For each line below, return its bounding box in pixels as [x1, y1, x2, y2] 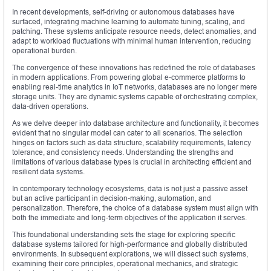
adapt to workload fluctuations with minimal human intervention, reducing [12, 36, 251, 46]
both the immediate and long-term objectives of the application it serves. [12, 213, 247, 223]
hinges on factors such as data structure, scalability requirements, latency [12, 138, 251, 148]
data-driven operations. [12, 102, 88, 111]
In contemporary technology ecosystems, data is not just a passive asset [12, 184, 247, 194]
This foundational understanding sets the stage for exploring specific [12, 230, 235, 240]
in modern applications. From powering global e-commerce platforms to [12, 73, 246, 82]
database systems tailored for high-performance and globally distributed [12, 240, 247, 249]
